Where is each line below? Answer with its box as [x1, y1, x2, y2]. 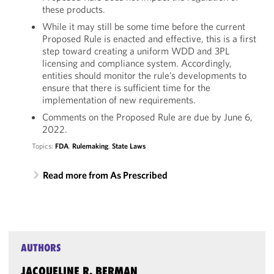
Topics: [31, 141, 55, 150]
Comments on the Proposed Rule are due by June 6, [42, 111, 253, 123]
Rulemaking [72, 141, 108, 150]
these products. [42, 3, 105, 15]
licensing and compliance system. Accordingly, [42, 57, 232, 69]
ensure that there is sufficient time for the [42, 81, 210, 94]
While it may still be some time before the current [42, 20, 245, 32]
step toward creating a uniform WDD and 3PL [42, 45, 229, 57]
